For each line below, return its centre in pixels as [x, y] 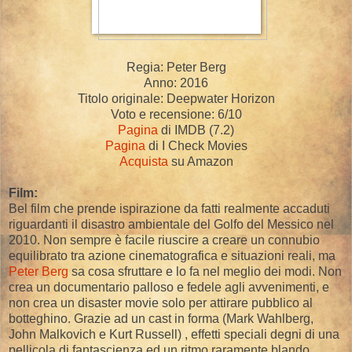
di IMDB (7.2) [196, 130]
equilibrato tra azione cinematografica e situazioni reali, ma [172, 255]
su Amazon [200, 161]
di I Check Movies [196, 145]
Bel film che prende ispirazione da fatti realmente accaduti [169, 208]
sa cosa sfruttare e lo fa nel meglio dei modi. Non [205, 271]
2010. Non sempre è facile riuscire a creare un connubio [164, 240]
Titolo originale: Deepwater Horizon [176, 98]
